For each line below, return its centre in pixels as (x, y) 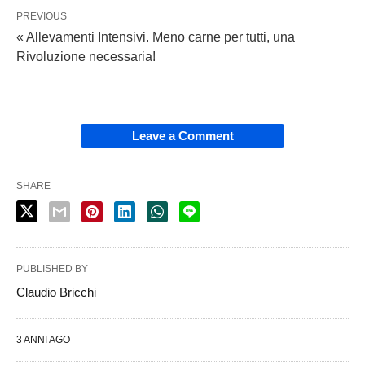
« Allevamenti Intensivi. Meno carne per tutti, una (156, 37)
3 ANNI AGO (43, 339)
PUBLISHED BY (52, 268)
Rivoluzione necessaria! (86, 56)
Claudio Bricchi (56, 292)
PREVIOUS (42, 16)
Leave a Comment (182, 135)
